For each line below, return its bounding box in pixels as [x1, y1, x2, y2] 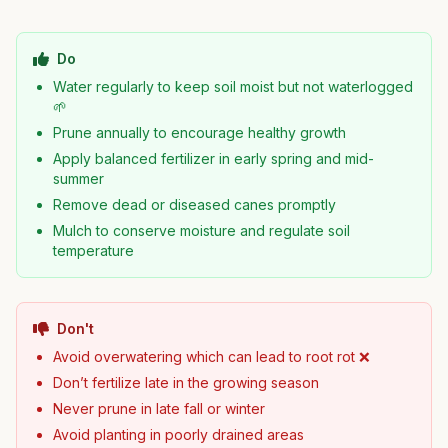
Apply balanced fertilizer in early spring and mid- [53, 150, 374, 167]
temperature [53, 242, 134, 259]
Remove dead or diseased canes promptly [53, 196, 336, 213]
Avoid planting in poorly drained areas [53, 426, 304, 443]
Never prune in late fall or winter [53, 400, 265, 417]
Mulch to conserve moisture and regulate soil [53, 222, 350, 239]
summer [53, 170, 104, 187]
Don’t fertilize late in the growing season [53, 374, 319, 391]
